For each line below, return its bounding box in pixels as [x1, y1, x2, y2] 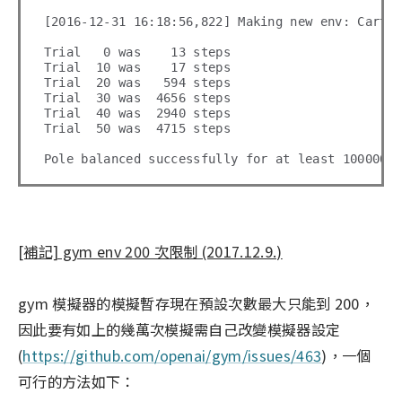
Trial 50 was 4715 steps [43, 120, 231, 135]
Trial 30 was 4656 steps [43, 90, 231, 105]
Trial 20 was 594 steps [43, 74, 231, 90]
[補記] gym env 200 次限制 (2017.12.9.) [18, 240, 283, 262]
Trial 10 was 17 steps [43, 59, 231, 74]
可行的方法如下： [18, 370, 135, 392]
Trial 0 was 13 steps [43, 44, 231, 59]
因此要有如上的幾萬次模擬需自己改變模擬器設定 [18, 318, 341, 340]
